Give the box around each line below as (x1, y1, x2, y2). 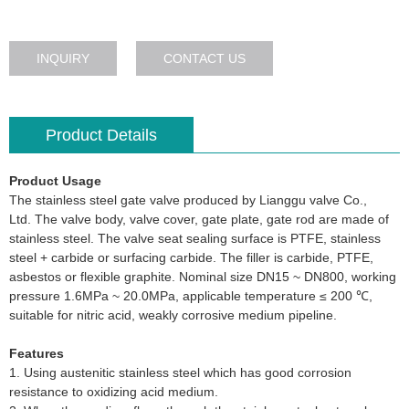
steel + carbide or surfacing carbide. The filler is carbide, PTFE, (9, 249, 373, 265)
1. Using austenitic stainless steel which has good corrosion (9, 364, 351, 380)
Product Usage (9, 173, 101, 188)
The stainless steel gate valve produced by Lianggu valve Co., (9, 192, 367, 207)
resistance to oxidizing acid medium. (9, 383, 218, 399)
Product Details (46, 125, 157, 144)
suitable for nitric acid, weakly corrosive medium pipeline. (9, 307, 337, 322)
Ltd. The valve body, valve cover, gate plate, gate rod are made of (9, 211, 389, 226)
